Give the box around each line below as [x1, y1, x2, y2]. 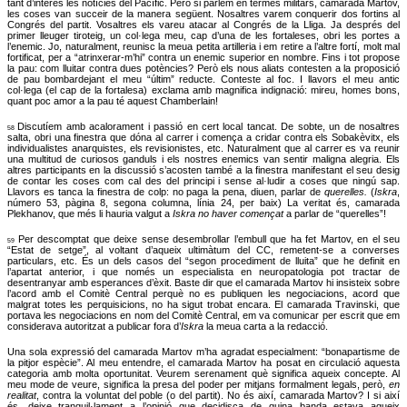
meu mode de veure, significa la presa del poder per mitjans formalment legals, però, [7, 379, 389, 391]
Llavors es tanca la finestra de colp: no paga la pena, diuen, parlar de [7, 186, 325, 198]
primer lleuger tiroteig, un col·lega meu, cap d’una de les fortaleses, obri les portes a [7, 30, 400, 42]
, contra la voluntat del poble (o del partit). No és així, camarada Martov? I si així [36, 390, 400, 402]
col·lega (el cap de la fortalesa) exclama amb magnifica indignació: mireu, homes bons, [7, 84, 400, 96]
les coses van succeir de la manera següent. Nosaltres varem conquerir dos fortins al [7, 8, 400, 20]
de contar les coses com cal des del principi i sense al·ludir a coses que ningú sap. [7, 175, 400, 187]
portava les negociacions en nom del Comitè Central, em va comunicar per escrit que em [7, 310, 400, 322]
